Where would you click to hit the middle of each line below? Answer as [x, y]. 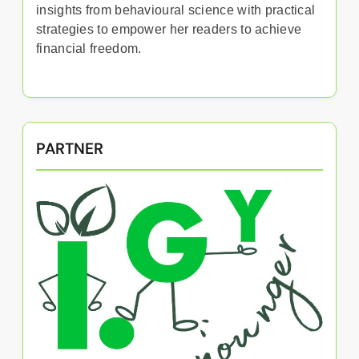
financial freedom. [89, 48]
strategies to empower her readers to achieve [169, 29]
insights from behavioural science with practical [176, 10]
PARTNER [70, 148]
